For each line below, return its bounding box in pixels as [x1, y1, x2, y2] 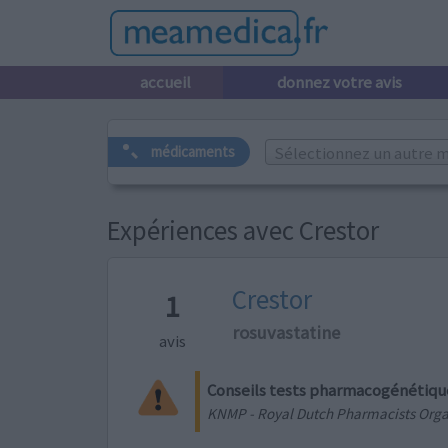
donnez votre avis [276, 71, 402, 93]
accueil [139, 71, 191, 93]
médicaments [151, 142, 236, 162]
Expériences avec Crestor [107, 213, 379, 247]
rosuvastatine [232, 321, 341, 345]
